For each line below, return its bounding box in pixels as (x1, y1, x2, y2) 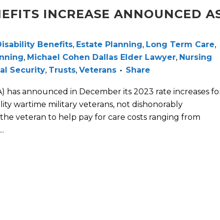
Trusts (49, 65, 76, 75)
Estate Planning (76, 40, 142, 50)
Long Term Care (146, 40, 215, 50)
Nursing (179, 53, 212, 62)
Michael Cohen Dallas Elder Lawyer (27, 53, 176, 62)
